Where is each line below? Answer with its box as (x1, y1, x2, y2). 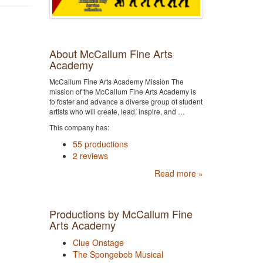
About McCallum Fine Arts (49, 46, 173, 62)
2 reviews (72, 150, 108, 162)
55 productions (72, 138, 128, 150)
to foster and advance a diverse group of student (49, 96, 203, 107)
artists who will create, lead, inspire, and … (49, 106, 185, 117)
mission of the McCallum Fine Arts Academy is (49, 86, 196, 97)
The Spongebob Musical (72, 248, 163, 261)
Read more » (154, 167, 203, 180)
